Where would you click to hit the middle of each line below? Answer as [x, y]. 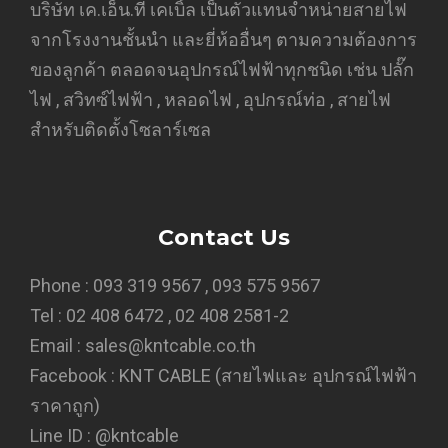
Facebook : [74, 376]
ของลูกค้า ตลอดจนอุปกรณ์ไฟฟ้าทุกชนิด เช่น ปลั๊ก [222, 70]
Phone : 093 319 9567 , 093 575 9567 [175, 286]
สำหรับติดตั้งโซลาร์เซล [120, 130]
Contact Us [224, 238]
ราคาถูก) [65, 406]
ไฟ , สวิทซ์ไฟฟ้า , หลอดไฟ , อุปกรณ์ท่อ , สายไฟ [210, 100]
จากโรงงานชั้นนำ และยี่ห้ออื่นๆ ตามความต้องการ [223, 40]
